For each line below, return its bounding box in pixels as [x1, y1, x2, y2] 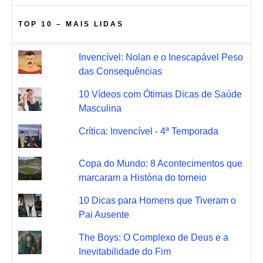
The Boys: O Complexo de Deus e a [78, 232, 228, 242]
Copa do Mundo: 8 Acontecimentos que [78, 158, 242, 168]
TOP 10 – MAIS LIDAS [18, 19, 124, 28]
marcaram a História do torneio [78, 172, 207, 183]
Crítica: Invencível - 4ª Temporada [78, 126, 218, 136]
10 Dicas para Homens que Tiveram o [78, 195, 236, 205]
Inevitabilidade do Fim [78, 246, 171, 257]
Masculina [78, 103, 122, 113]
